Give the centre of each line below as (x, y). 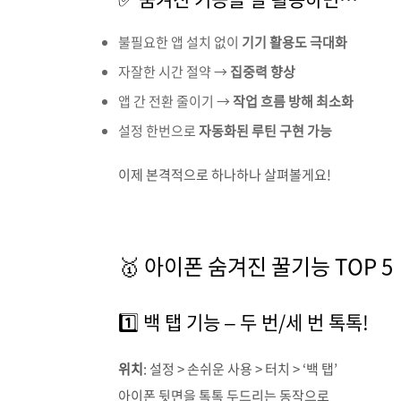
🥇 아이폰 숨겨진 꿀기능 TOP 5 (256, 266)
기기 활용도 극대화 (294, 42)
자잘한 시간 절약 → (174, 72)
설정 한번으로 (158, 131)
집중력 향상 (263, 72)
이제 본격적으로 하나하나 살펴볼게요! (225, 175)
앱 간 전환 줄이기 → (175, 101)
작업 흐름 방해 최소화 (293, 101)
